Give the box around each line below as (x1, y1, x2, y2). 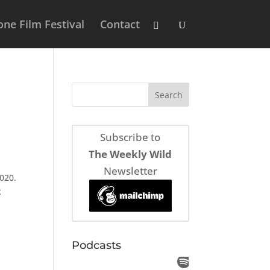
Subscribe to (100, 130, 161, 145)
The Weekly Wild (89, 147, 172, 162)
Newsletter (103, 164, 157, 178)
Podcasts (72, 238, 122, 252)
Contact (99, 17, 140, 31)
